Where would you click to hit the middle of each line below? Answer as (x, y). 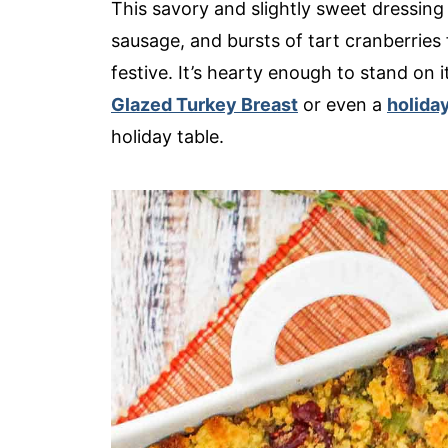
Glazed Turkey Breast (204, 104)
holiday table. (167, 136)
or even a (342, 104)
